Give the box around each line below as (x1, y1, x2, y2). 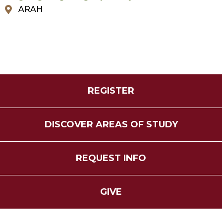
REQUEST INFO (76, 152, 146, 164)
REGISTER (88, 85, 134, 96)
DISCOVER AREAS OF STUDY (44, 118, 178, 130)
